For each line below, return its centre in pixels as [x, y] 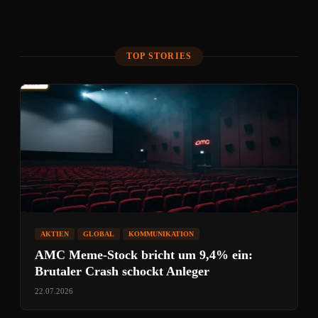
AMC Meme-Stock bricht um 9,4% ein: [144, 255]
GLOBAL [99, 234]
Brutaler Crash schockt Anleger [122, 271]
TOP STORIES [159, 56]
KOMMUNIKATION [161, 234]
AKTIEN [55, 234]
